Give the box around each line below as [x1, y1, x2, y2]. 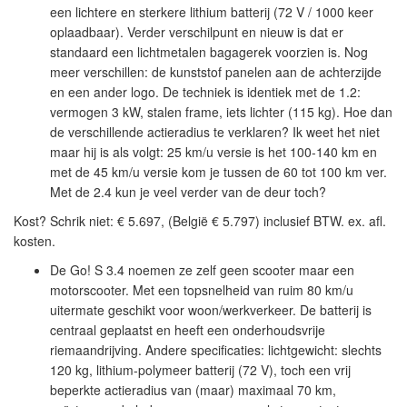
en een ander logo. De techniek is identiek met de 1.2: [50, 83, 361, 101]
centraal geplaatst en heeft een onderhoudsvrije [50, 321, 325, 339]
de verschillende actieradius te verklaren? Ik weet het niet [50, 123, 380, 141]
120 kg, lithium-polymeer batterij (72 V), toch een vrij [50, 361, 351, 379]
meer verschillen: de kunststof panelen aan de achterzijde [50, 63, 382, 81]
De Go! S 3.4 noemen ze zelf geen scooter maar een [50, 261, 354, 279]
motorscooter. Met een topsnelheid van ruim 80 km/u [50, 281, 353, 299]
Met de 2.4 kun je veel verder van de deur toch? [50, 183, 326, 201]
